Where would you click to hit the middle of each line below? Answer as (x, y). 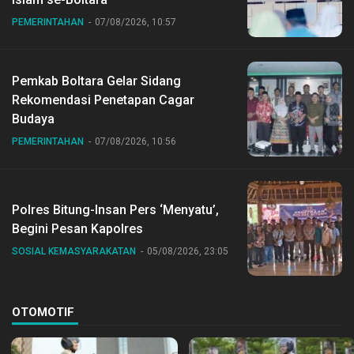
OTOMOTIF (43, 312)
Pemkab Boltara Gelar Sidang (96, 81)
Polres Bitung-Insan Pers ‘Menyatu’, (115, 209)
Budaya (33, 119)
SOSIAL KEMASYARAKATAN (74, 251)
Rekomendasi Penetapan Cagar (103, 100)
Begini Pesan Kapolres (77, 228)
